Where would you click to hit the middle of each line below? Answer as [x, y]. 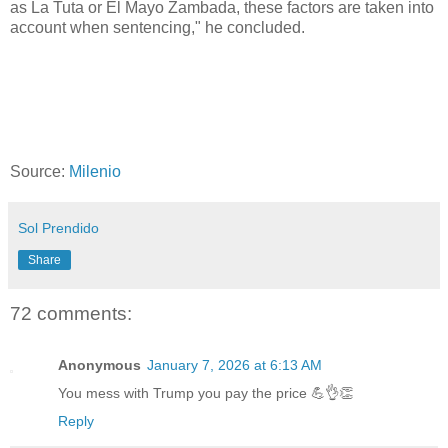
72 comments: [71, 313]
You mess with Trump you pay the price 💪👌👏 [205, 393]
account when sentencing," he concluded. [157, 28]
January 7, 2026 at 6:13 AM [234, 365]
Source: [39, 171]
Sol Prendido [58, 227]
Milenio [95, 171]
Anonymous [99, 365]
